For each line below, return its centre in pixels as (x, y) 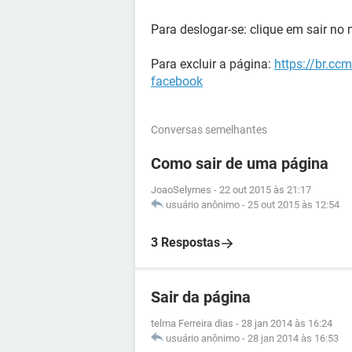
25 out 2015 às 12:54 (293, 205)
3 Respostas (185, 242)
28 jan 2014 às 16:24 (287, 323)
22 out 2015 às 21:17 (265, 190)
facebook (177, 81)
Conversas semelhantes (209, 130)
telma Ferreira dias (192, 323)
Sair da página (201, 297)
